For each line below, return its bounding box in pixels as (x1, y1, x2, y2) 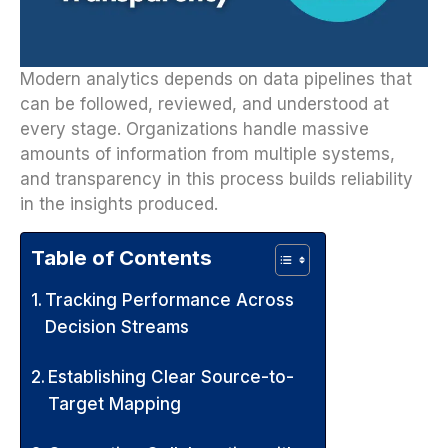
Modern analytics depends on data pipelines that (20, 69, 412, 90)
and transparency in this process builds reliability (20, 169, 413, 190)
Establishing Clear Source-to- (48, 366, 295, 387)
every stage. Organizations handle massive (20, 119, 369, 140)
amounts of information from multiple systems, (20, 144, 395, 165)
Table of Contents (31, 244, 212, 270)
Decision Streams (45, 316, 190, 337)
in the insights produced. (20, 194, 218, 215)
